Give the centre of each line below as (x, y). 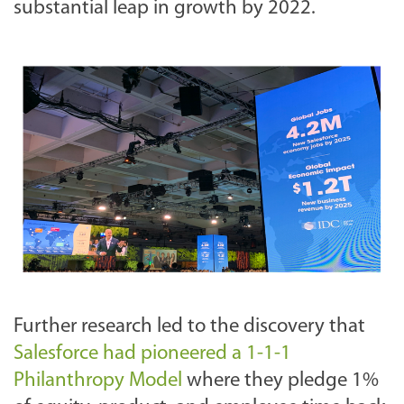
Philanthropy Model (100, 381)
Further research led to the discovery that (189, 326)
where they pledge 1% (283, 381)
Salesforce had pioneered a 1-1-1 (152, 353)
